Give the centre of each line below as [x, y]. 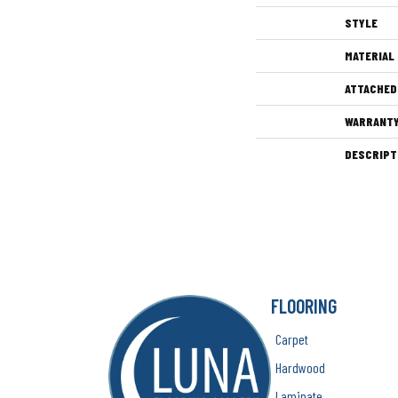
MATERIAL [370, 56]
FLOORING [304, 306]
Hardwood [301, 367]
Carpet [292, 339]
